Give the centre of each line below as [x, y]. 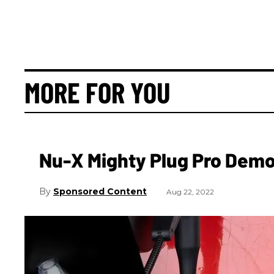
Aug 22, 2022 [190, 191]
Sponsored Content [100, 191]
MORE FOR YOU [98, 92]
